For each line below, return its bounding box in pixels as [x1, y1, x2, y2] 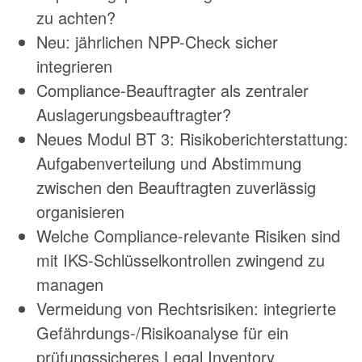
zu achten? [36, 6, 116, 30]
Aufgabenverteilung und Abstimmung [36, 151, 301, 175]
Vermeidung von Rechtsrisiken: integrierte [36, 297, 336, 321]
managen [36, 272, 103, 297]
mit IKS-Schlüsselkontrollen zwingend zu [36, 248, 325, 272]
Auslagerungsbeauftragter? [36, 103, 231, 127]
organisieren [36, 200, 124, 224]
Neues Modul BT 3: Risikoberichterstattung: [36, 127, 348, 151]
